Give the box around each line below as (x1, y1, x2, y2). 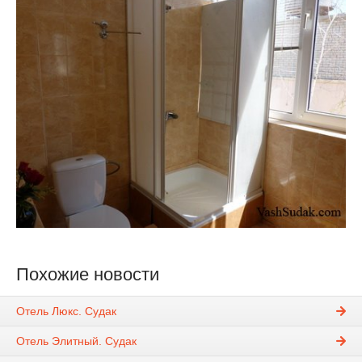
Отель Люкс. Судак (16, 305, 116, 318)
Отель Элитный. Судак (16, 335, 137, 348)
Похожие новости (16, 264, 159, 285)
